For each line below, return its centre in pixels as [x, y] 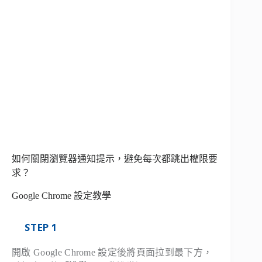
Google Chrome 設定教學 [61, 196]
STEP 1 [41, 227]
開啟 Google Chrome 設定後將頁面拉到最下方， [112, 252]
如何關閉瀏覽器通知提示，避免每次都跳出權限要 [115, 159]
